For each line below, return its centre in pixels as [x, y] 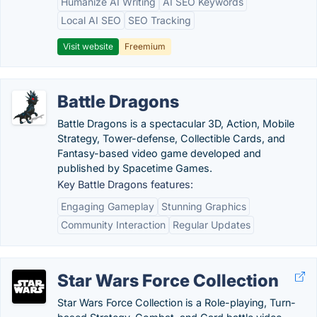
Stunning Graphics [204, 206]
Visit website [88, 46]
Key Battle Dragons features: [125, 184]
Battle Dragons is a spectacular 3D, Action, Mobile [176, 123]
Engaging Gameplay [108, 206]
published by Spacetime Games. [135, 168]
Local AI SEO [91, 20]
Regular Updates [212, 225]
